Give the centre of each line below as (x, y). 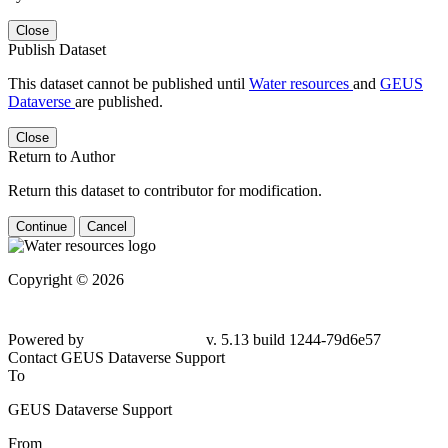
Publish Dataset (57, 49)
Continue (41, 226)
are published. (119, 101)
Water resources (301, 83)
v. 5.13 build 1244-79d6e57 (293, 339)
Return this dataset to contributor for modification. (165, 190)
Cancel (107, 226)
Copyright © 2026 (66, 279)
